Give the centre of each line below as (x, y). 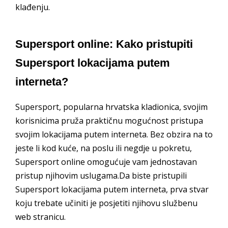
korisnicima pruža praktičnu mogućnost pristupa (109, 121)
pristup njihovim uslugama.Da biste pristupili (101, 176)
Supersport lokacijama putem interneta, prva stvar (112, 190)
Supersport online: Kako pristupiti (104, 44)
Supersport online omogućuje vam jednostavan (106, 162)
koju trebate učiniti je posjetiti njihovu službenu (106, 203)
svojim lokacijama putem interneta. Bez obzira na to (114, 135)
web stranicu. (40, 217)
